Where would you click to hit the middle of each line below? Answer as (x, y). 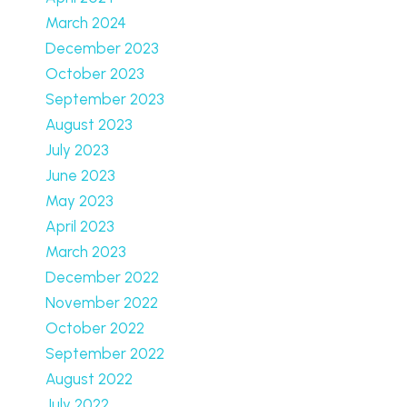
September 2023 (105, 99)
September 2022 (105, 353)
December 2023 (102, 48)
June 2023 (80, 175)
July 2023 (77, 150)
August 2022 (89, 379)
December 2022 (102, 277)
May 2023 (79, 201)
